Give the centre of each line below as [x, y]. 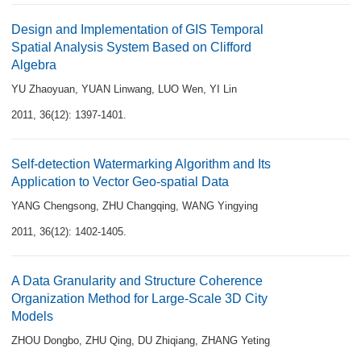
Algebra [34, 65]
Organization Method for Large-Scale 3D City [139, 299]
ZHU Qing [108, 340]
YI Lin [223, 89]
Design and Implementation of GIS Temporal [137, 29]
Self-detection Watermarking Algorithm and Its [141, 164]
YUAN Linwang [116, 89]
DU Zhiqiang [166, 340]
